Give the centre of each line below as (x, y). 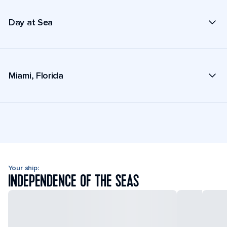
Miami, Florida (36, 75)
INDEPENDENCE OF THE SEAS (73, 181)
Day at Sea (31, 22)
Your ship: (24, 168)
